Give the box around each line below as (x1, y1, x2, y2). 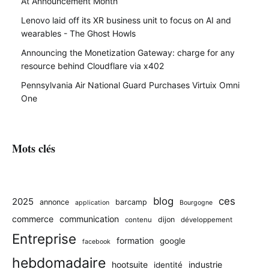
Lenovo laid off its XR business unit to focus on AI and (21, 14, 231, 25)
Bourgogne (180, 198, 213, 207)
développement (181, 215, 232, 224)
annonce (40, 197, 69, 207)
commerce (12, 213, 53, 224)
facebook (82, 237, 110, 246)
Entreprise (12, 230, 76, 247)
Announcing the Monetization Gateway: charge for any (21, 47, 235, 58)
